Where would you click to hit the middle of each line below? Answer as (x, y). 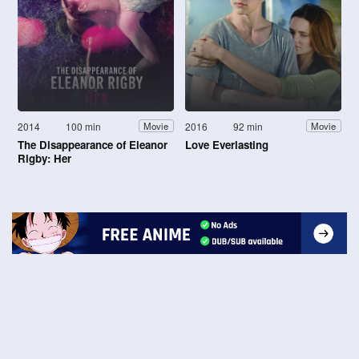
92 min (248, 126)
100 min (84, 126)
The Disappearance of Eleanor (93, 144)
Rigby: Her (44, 158)
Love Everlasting (227, 144)
